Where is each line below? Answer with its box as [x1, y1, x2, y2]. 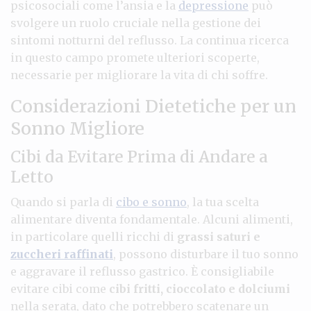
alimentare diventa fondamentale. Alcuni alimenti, [10, 212, 293, 226]
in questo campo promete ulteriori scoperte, [10, 50, 260, 65]
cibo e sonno [116, 194, 187, 209]
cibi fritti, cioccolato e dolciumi [109, 281, 290, 296]
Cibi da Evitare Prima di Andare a [10, 146, 268, 167]
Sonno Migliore [10, 117, 144, 140]
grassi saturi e [177, 229, 260, 244]
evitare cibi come [10, 281, 109, 296]
